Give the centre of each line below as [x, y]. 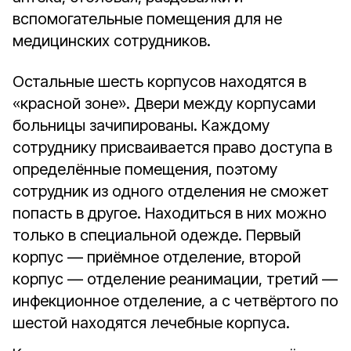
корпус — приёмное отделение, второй [157, 257]
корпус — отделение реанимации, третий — [175, 279]
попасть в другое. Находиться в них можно [170, 213]
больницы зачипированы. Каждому [141, 125]
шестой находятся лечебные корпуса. [151, 323]
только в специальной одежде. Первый [157, 235]
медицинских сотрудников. [114, 41]
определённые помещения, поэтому [145, 169]
